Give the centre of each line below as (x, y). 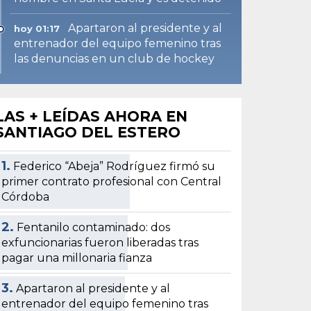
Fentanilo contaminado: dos (94, 227)
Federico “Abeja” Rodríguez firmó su (115, 166)
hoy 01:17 (37, 28)
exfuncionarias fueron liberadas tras (100, 242)
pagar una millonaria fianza (77, 258)
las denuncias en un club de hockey (115, 58)
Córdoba (26, 196)
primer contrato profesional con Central (112, 181)
